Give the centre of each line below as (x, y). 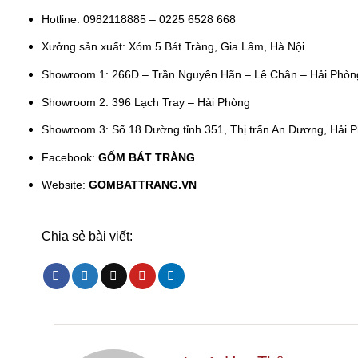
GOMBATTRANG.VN (143, 185)
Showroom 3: (77, 130)
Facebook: (70, 157)
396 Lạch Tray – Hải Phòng (181, 102)
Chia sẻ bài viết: (87, 237)
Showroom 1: (77, 75)
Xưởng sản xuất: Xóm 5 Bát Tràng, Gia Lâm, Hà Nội (173, 47)
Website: (65, 185)
